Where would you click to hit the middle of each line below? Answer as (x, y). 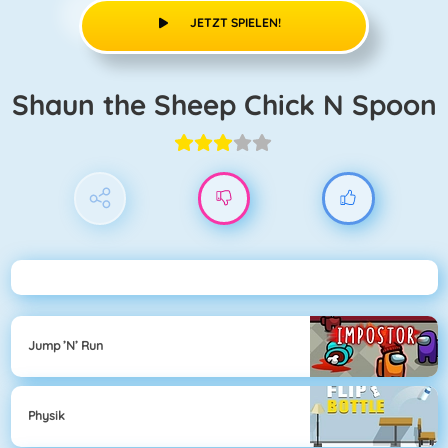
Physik (46, 416)
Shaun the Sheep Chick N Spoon (232, 104)
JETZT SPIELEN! (236, 22)
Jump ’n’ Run (65, 346)
